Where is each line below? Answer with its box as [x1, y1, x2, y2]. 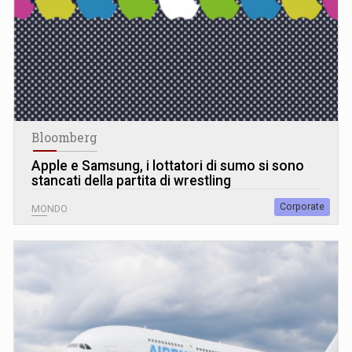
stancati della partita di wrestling [31, 172, 231, 189]
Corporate [280, 200, 324, 212]
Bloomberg [31, 129, 97, 145]
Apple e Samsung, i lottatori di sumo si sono [31, 157, 304, 174]
